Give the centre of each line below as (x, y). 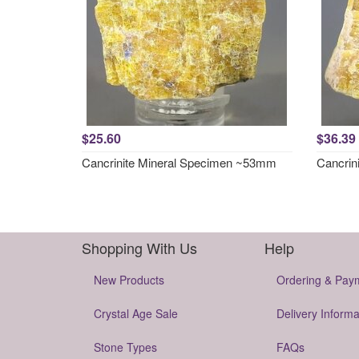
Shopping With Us (139, 248)
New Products (129, 280)
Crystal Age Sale (136, 313)
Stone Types (125, 347)
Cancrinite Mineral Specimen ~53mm (179, 162)
